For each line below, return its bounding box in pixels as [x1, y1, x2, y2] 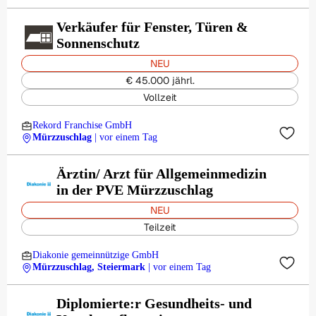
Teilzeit [144, 221, 176, 233]
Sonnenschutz [56, 35, 140, 51]
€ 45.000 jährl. [125, 74, 195, 87]
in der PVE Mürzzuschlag [56, 182, 213, 197]
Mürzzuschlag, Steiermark [32, 262, 145, 272]
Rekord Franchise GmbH [32, 120, 132, 130]
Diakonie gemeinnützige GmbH [32, 250, 159, 260]
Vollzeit [143, 91, 176, 104]
